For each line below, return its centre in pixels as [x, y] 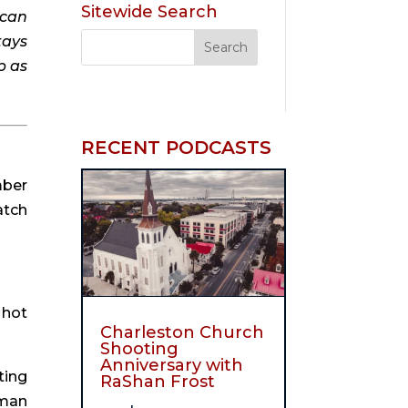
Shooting [140, 348]
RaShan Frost [158, 381]
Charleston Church [183, 332]
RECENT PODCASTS [177, 148]
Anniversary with [172, 365]
